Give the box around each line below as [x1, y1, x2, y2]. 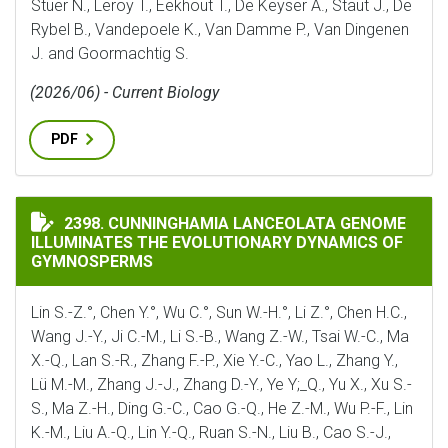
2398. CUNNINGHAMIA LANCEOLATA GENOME [64, 214, 406, 233]
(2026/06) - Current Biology [30, 83, 219, 102]
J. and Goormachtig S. [31, 44, 189, 63]
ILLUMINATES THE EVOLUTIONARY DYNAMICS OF [31, 233, 403, 252]
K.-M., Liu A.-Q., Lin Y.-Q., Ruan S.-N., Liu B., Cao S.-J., [31, 423, 391, 442]
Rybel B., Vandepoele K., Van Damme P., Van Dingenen [31, 20, 409, 39]
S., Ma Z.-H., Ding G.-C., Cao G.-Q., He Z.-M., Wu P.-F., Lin [31, 399, 413, 418]
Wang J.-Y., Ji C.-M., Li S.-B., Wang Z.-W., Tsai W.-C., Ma [31, 327, 409, 346]
